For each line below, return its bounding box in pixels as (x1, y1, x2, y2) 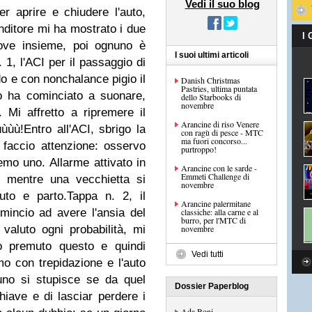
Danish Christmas (181, 75, 240, 86)
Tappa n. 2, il (67, 189, 146, 203)
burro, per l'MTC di (181, 214, 246, 226)
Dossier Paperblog (175, 281, 249, 291)
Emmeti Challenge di (181, 171, 249, 182)
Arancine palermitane (181, 198, 251, 209)
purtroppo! (181, 143, 217, 155)
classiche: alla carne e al (181, 206, 258, 217)
